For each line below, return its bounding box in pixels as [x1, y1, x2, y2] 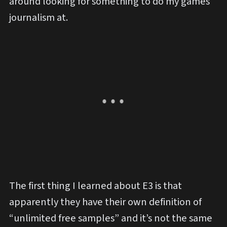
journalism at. [9, 10, 68, 25]
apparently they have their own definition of [9, 195, 202, 210]
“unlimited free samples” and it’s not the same [9, 211, 212, 226]
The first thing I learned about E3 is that [9, 178, 182, 194]
